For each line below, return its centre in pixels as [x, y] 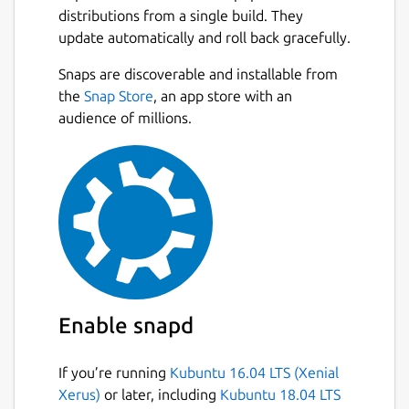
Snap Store [119, 96]
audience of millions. [125, 118]
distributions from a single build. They [181, 16]
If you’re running [114, 373]
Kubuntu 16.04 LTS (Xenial [254, 373]
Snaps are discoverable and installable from [198, 74]
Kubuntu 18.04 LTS [280, 395]
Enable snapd [126, 326]
